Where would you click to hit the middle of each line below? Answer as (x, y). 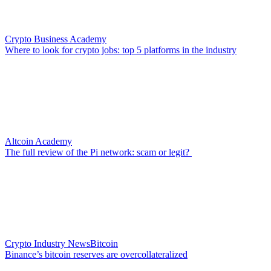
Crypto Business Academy (56, 39)
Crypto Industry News (47, 243)
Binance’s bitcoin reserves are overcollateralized (96, 254)
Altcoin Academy (38, 141)
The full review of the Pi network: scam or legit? (98, 152)
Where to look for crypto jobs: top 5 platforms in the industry (121, 50)
